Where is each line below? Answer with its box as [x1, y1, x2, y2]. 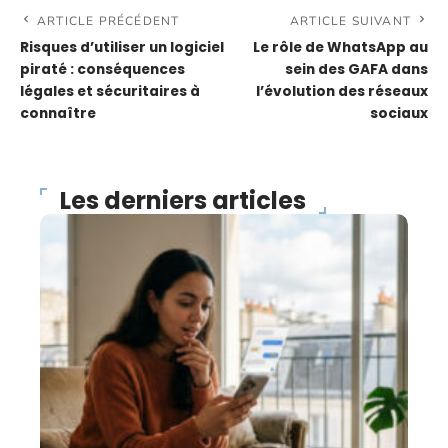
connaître [20, 103, 96, 123]
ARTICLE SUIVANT [290, 12, 411, 29]
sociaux [370, 103, 428, 123]
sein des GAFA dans [285, 59, 428, 79]
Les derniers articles [60, 183, 306, 217]
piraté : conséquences [20, 59, 185, 79]
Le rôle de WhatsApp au [253, 37, 428, 57]
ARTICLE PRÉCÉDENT [37, 12, 180, 29]
